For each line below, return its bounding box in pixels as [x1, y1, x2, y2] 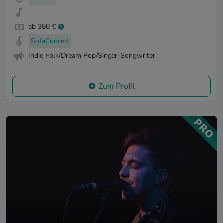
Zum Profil [98, 81, 135, 92]
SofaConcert [31, 36, 69, 46]
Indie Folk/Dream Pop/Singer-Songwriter [28, 50, 155, 60]
